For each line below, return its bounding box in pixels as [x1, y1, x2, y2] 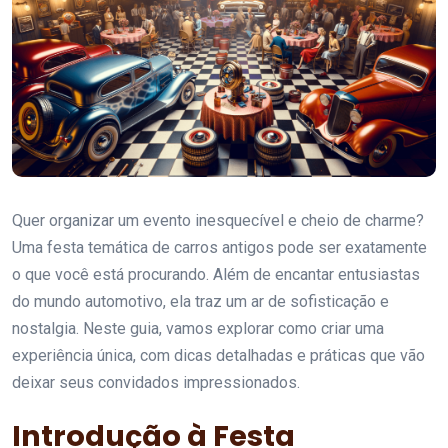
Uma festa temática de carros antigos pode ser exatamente [12, 238, 427, 258]
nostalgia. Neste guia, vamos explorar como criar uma [12, 319, 384, 339]
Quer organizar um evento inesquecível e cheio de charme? [12, 211, 424, 231]
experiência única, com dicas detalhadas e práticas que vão [12, 346, 425, 366]
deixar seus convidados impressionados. [12, 373, 300, 393]
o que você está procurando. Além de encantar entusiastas [12, 265, 420, 285]
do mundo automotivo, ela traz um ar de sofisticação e [12, 292, 389, 312]
